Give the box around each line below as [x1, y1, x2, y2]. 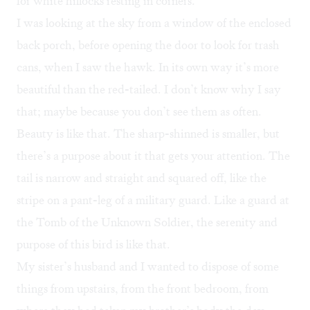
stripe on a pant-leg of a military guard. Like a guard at [17, 192, 289, 208]
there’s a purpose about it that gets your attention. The [17, 148, 290, 164]
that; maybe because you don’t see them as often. [17, 104, 262, 120]
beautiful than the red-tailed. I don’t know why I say [17, 82, 281, 98]
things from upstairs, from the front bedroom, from [17, 281, 268, 297]
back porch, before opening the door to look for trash [17, 37, 280, 53]
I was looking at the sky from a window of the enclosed [17, 15, 291, 31]
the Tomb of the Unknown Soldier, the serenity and [17, 215, 277, 230]
